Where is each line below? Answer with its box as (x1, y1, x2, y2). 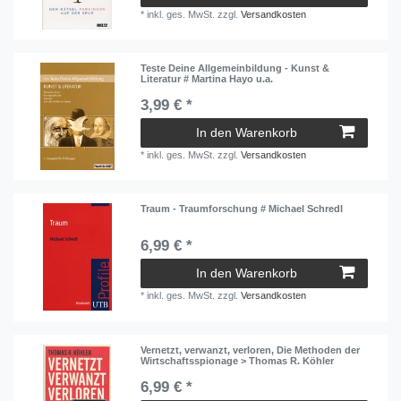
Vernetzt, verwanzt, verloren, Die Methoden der (141, 344, 361, 355)
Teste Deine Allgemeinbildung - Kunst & (141, 63, 330, 74)
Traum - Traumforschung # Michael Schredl (141, 203, 344, 215)
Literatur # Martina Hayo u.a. (141, 73, 274, 85)
